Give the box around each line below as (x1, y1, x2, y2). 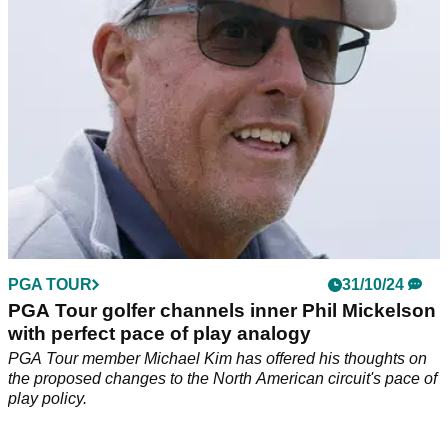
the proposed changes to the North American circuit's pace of (8, 370, 437, 388)
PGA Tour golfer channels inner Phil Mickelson (8, 300, 436, 322)
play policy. (8, 390, 87, 408)
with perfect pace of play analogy (8, 323, 311, 345)
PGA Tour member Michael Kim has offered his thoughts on (8, 350, 427, 368)
